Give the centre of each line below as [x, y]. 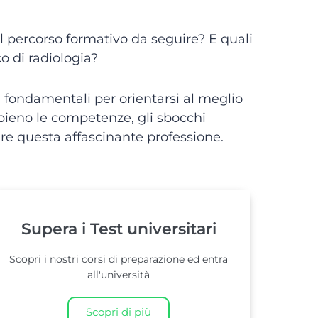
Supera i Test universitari [119, 229]
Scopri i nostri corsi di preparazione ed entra [119, 259]
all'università [119, 275]
